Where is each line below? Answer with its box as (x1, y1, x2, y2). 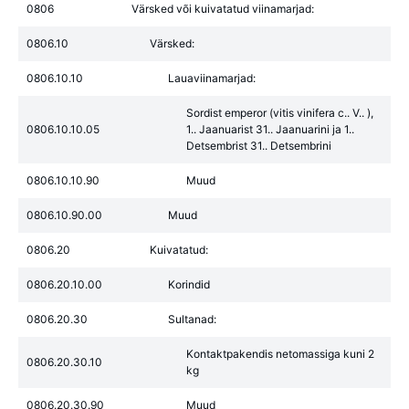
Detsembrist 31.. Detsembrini (186, 139, 331, 152)
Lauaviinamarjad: (168, 71, 256, 85)
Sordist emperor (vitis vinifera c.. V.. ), (186, 106, 373, 120)
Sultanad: (168, 312, 216, 326)
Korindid (168, 278, 210, 291)
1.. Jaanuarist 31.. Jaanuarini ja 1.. (186, 122, 354, 136)
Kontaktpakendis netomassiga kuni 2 (186, 347, 374, 361)
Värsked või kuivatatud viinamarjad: (131, 2, 314, 16)
